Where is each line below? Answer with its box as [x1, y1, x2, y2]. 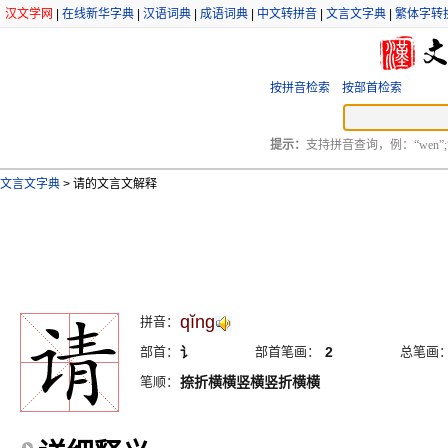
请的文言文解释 [70, 177, 157, 191]
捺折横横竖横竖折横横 [180, 374, 320, 390]
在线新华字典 [62, 7, 134, 21]
